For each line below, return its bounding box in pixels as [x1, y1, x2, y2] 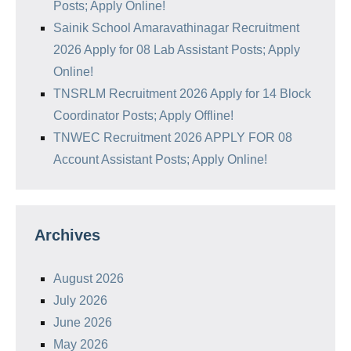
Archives [34, 226, 100, 244]
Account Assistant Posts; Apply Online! [53, 152, 267, 166]
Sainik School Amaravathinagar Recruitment [53, 20, 299, 34]
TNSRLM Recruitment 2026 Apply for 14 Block [53, 86, 311, 100]
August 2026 [53, 271, 124, 285]
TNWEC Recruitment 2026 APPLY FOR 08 [53, 130, 292, 144]
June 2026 [53, 315, 112, 329]
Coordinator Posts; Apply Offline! [53, 108, 233, 122]
